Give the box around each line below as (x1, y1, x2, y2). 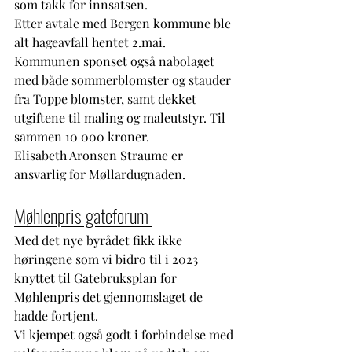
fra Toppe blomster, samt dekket (14, 90, 200, 107)
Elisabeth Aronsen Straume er (14, 146, 186, 163)
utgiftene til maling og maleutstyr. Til (14, 108, 229, 126)
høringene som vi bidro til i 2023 (14, 250, 201, 267)
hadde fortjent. (14, 306, 101, 324)
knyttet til (14, 269, 74, 286)
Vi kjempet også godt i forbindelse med (14, 325, 236, 343)
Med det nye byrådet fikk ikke (14, 231, 185, 248)
